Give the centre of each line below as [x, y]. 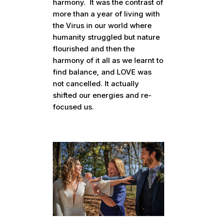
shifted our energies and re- [102, 95]
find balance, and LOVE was [102, 72]
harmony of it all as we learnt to [108, 61]
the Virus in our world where [102, 26]
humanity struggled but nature [107, 37]
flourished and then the [94, 49]
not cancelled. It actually [96, 84]
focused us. [74, 107]
